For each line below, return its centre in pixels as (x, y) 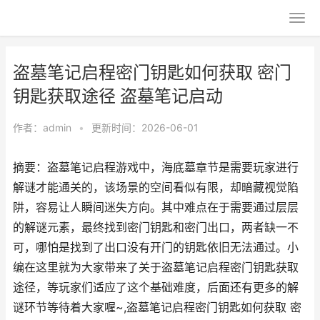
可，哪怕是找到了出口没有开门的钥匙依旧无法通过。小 (156, 247)
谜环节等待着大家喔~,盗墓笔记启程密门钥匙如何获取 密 (157, 307)
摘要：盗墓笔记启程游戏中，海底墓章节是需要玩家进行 (156, 167)
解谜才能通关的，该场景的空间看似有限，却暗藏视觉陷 (156, 187)
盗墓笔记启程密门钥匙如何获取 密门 (152, 72)
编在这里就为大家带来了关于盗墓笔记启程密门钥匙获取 (156, 267)
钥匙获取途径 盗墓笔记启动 (118, 96)
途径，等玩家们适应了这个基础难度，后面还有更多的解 (156, 287)
